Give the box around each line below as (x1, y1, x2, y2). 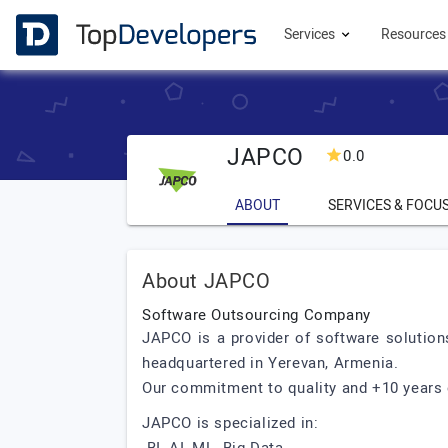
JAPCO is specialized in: (142, 412, 323, 434)
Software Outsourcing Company (142, 304, 371, 326)
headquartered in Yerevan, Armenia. (142, 352, 399, 374)
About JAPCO (142, 267, 271, 296)
